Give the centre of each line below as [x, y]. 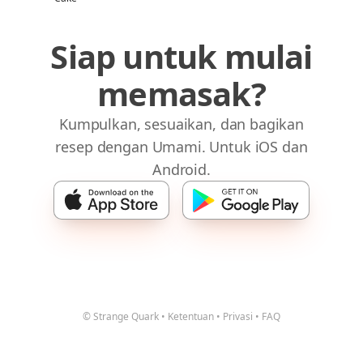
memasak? [181, 93]
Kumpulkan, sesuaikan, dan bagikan [181, 124]
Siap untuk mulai [181, 56]
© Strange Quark [121, 316]
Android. [181, 169]
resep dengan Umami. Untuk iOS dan [181, 146]
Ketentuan [191, 316]
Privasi [238, 316]
